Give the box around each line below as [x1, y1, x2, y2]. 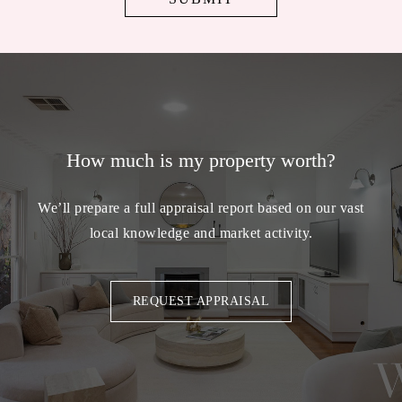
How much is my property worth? [66, 148, 336, 171]
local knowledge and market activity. [89, 224, 313, 240]
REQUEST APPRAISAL [132, 294, 270, 309]
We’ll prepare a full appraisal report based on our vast [38, 199, 364, 215]
